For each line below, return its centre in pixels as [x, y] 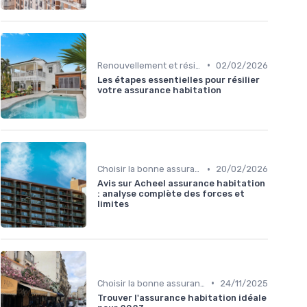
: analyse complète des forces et [171, 194]
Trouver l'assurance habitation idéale [182, 297]
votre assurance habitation [159, 90]
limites [113, 204]
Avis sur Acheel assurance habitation [181, 184]
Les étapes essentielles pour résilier [179, 79]
